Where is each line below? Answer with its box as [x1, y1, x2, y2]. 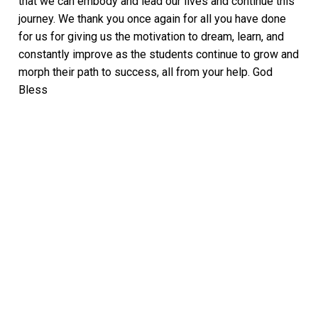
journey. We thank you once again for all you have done [18, 11, 286, 26]
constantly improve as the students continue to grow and [18, 47, 299, 61]
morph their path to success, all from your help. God [18, 65, 273, 79]
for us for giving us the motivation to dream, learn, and [18, 29, 284, 43]
